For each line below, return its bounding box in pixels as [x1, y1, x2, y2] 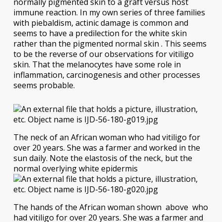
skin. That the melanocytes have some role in [13, 59, 181, 70]
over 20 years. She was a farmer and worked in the [13, 142, 200, 154]
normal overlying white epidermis [13, 163, 138, 174]
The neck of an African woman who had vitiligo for [13, 132, 200, 143]
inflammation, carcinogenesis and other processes [13, 69, 200, 81]
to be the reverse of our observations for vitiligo [13, 49, 194, 60]
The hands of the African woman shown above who [13, 202, 208, 213]
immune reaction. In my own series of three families [13, 7, 205, 18]
